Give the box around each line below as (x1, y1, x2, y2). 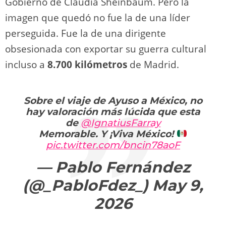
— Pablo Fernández (36, 157, 190, 177)
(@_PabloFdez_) (23, 176, 152, 195)
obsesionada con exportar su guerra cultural (5, 42, 206, 55)
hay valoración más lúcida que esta (26, 105, 200, 118)
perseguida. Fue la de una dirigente (5, 26, 166, 40)
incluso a (5, 58, 47, 71)
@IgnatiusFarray (80, 117, 161, 129)
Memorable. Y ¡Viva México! (39, 128, 177, 140)
